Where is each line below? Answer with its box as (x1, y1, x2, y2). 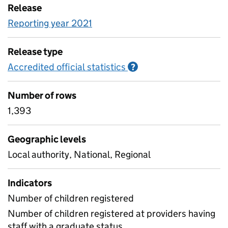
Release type (8, 46, 63, 58)
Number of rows (8, 90, 76, 101)
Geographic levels (8, 133, 86, 145)
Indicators (8, 177, 52, 189)
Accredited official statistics (8, 61, 126, 73)
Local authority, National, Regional (8, 149, 151, 160)
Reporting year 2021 (8, 17, 92, 29)
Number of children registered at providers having (8, 208, 215, 219)
